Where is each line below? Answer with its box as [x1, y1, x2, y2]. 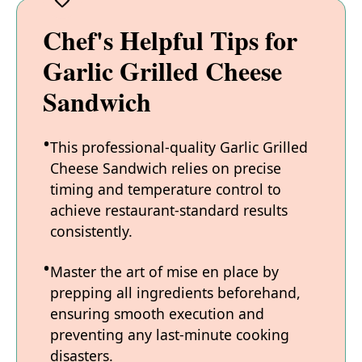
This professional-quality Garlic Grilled [50, 137, 308, 158]
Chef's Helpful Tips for [43, 21, 297, 60]
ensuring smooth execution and [50, 304, 264, 324]
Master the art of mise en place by [50, 262, 279, 282]
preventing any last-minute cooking [50, 325, 289, 345]
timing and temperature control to [50, 179, 281, 200]
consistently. [50, 221, 133, 242]
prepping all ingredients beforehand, [50, 283, 301, 303]
